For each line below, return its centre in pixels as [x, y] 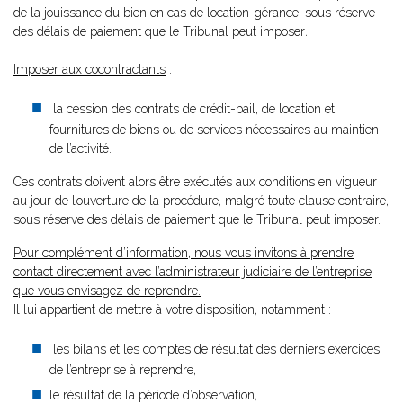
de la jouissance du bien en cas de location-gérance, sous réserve [194, 13]
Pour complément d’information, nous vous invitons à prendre [184, 253]
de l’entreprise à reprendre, [123, 370]
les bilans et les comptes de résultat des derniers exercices [215, 349]
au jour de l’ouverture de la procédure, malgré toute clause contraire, [201, 201]
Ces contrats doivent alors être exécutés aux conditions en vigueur [195, 182]
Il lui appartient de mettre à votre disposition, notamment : [172, 309]
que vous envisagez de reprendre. [107, 291]
